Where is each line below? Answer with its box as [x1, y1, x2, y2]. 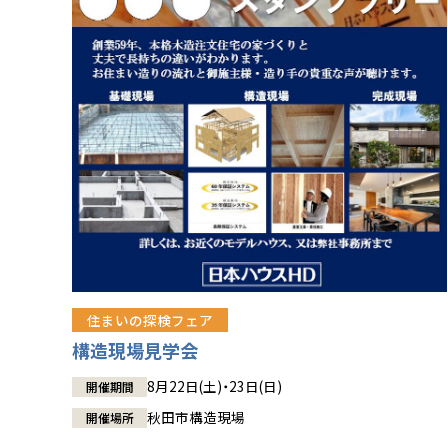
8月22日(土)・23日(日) [147, 375, 282, 396]
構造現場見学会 [72, 336, 198, 363]
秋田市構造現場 [147, 406, 245, 427]
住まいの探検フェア [87, 309, 213, 330]
